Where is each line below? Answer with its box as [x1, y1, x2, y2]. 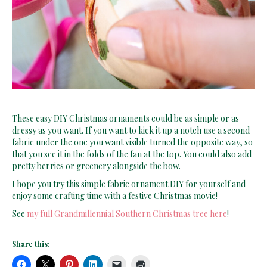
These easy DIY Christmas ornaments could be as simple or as [12, 112, 239, 124]
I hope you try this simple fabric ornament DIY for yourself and [12, 178, 246, 190]
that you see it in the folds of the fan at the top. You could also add [12, 148, 252, 160]
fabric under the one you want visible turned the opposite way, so [12, 136, 253, 148]
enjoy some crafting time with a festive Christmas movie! [12, 190, 218, 201]
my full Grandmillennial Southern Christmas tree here [27, 207, 227, 219]
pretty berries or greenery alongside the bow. [12, 160, 181, 172]
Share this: [12, 238, 50, 249]
